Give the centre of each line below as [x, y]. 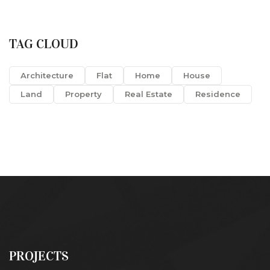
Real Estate [149, 94]
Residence [218, 94]
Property [83, 94]
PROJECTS [39, 256]
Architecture [47, 76]
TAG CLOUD [44, 44]
